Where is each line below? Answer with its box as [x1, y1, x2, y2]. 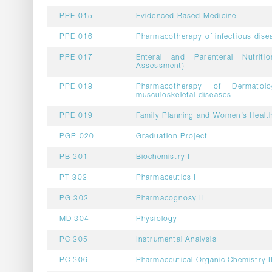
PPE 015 [59, 13, 93, 20]
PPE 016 [59, 33, 93, 41]
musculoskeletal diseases [135, 92, 232, 99]
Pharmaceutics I [135, 174, 197, 182]
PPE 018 [59, 83, 93, 90]
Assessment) [135, 63, 185, 70]
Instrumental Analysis [135, 236, 217, 243]
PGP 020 [59, 133, 95, 140]
